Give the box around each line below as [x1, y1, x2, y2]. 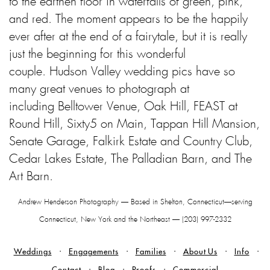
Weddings [13, 248, 52, 257]
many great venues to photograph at [9, 83, 189, 96]
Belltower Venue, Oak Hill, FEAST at [58, 100, 237, 114]
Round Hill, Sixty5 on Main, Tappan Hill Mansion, [9, 118, 260, 131]
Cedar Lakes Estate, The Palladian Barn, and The [9, 152, 252, 166]
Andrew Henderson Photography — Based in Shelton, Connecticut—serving [17, 198, 253, 207]
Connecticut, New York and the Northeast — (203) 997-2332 [39, 216, 231, 224]
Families [135, 248, 166, 257]
